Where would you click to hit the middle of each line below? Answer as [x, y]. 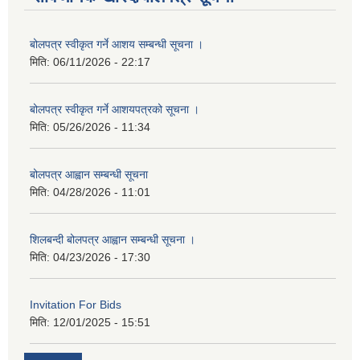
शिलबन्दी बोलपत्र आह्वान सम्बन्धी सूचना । [112, 240]
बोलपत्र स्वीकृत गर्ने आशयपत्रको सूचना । [115, 110]
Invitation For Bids [76, 305]
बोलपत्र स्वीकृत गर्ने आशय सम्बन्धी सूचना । [117, 45]
